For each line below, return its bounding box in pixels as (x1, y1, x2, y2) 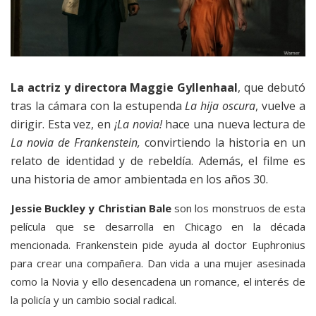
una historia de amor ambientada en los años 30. (11, 171, 268, 188)
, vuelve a (255, 98, 306, 114)
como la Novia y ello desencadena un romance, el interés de (11, 274, 305, 289)
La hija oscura (185, 98, 256, 114)
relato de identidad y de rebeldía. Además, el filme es (11, 153, 305, 169)
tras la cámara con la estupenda (11, 98, 186, 114)
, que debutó (238, 80, 306, 96)
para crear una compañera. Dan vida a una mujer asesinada (11, 256, 305, 271)
